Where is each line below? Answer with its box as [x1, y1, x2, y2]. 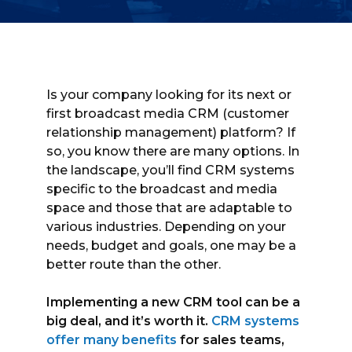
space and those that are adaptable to [46, 200, 293, 215]
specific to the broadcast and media [46, 181, 278, 196]
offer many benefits [46, 332, 177, 347]
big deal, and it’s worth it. [46, 313, 211, 328]
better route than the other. [46, 257, 222, 272]
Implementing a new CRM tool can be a [46, 295, 300, 310]
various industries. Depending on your [46, 219, 287, 234]
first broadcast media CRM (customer [46, 106, 290, 121]
